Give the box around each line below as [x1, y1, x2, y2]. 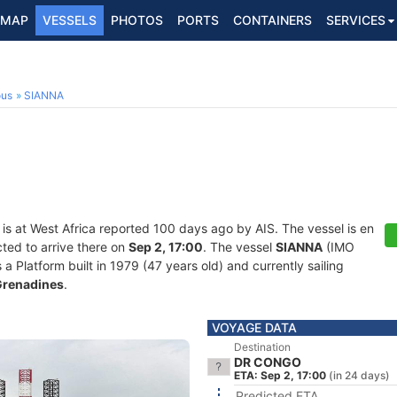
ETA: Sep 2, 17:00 [234, 369, 326, 382]
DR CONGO [234, 354, 301, 370]
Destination [234, 340, 291, 354]
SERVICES [326, 12, 385, 27]
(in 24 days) [329, 369, 390, 382]
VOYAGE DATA [212, 320, 297, 335]
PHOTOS [111, 12, 163, 27]
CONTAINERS [233, 12, 312, 27]
